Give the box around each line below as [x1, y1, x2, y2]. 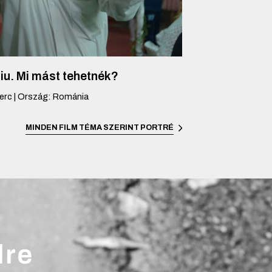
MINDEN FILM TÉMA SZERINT [25, 123, 139, 132]
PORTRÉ [140, 123, 174, 132]
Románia [52, 92, 89, 102]
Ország [17, 92, 48, 102]
